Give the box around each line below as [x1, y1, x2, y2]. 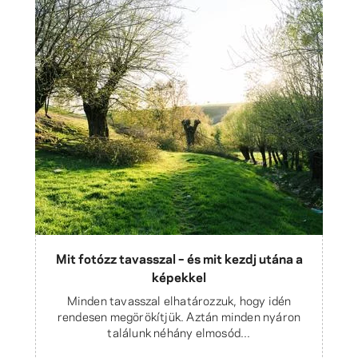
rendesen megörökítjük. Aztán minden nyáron [57, 307, 301, 325]
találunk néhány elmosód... [107, 323, 251, 341]
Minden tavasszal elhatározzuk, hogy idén [66, 291, 292, 309]
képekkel [152, 267, 206, 286]
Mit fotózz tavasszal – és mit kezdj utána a [55, 249, 303, 268]
